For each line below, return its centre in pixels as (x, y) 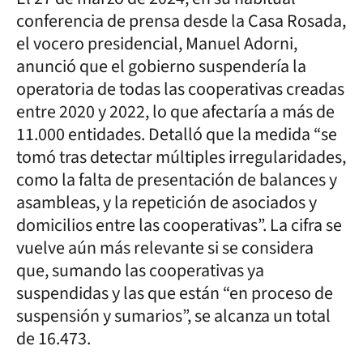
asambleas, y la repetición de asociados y (167, 202)
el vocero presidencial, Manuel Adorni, (157, 43)
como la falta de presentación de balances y (177, 179)
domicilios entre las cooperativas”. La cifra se (179, 225)
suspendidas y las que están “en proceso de (175, 293)
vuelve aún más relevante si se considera (165, 248)
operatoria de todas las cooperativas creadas (180, 89)
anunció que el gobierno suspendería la (161, 66)
